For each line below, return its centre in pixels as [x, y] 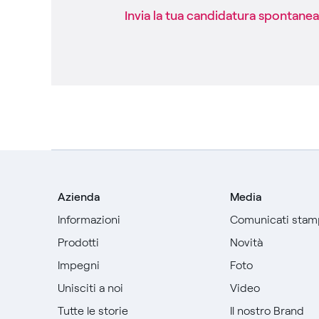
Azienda [78, 197]
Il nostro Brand [267, 310]
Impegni [78, 265]
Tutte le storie [93, 310]
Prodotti [78, 242]
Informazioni [89, 219]
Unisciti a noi [90, 288]
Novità [246, 242]
